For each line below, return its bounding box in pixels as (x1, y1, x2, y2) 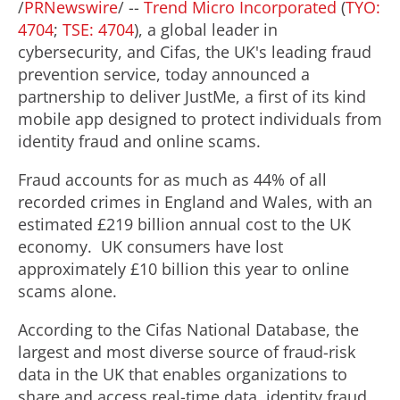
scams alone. (18, 280, 121, 302)
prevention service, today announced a (18, 63, 310, 85)
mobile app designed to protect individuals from (18, 108, 382, 129)
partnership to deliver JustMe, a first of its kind (18, 86, 366, 107)
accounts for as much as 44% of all (61, 169, 327, 190)
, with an (308, 191, 372, 212)
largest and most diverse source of (18, 341, 283, 362)
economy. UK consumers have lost (18, 236, 283, 257)
